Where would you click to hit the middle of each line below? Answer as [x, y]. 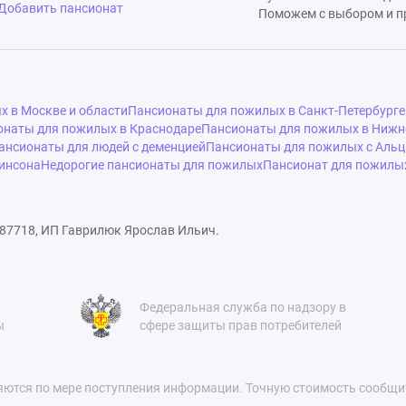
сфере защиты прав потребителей [241, 325]
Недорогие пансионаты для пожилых [152, 165]
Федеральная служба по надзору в [243, 307]
